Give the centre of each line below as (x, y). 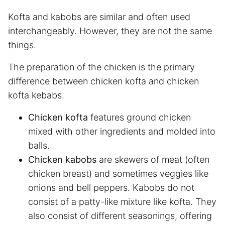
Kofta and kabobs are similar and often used (99, 17)
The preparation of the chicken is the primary (101, 67)
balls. (40, 145)
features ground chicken (141, 117)
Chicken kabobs (62, 159)
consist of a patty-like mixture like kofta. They (122, 201)
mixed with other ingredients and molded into (122, 131)
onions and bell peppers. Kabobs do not (111, 187)
